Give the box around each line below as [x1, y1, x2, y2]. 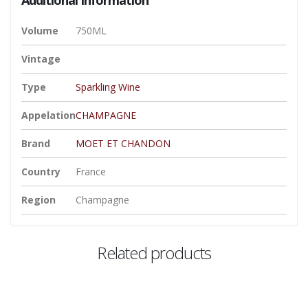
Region [21, 192, 56, 206]
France [76, 164, 106, 178]
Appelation [21, 108, 76, 122]
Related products [97, 241, 211, 264]
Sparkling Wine [76, 80, 140, 93]
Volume [21, 23, 58, 37]
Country [21, 164, 60, 178]
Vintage [21, 52, 60, 65]
